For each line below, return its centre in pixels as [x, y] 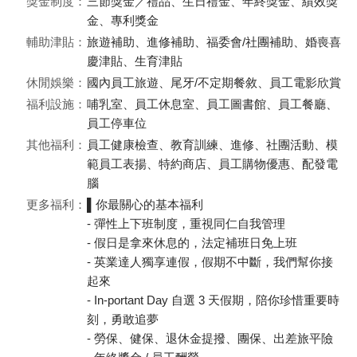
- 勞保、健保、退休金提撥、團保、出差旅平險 [210, 338]
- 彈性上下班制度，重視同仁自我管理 [186, 224]
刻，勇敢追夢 [123, 319]
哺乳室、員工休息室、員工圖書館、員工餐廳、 [212, 104]
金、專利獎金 [123, 20]
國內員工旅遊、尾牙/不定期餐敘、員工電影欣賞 [214, 82]
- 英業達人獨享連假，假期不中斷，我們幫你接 [210, 262]
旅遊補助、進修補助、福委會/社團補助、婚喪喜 [214, 42]
